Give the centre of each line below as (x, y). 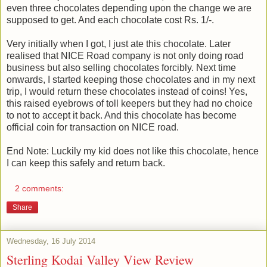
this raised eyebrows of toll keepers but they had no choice (130, 103)
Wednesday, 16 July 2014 (51, 241)
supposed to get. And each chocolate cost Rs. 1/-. (110, 20)
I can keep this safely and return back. (86, 163)
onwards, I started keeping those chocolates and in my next (131, 79)
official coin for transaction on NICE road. (93, 127)
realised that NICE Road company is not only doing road (125, 55)
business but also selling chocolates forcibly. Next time (121, 67)
